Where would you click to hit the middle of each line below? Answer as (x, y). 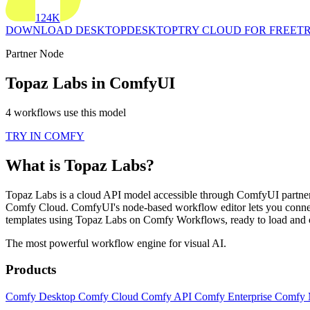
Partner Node (35, 54)
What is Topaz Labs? (80, 165)
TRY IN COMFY (45, 136)
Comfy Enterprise (235, 297)
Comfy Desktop (42, 297)
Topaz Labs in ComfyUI (90, 83)
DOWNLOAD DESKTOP (66, 30)
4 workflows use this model (66, 112)
